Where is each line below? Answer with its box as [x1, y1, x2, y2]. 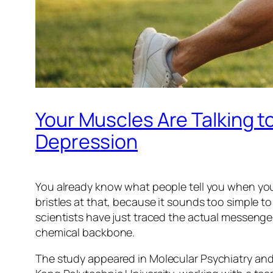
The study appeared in [35, 251, 149, 266]
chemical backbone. [35, 225, 135, 240]
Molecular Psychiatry [149, 251, 252, 266]
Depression [35, 127, 138, 155]
